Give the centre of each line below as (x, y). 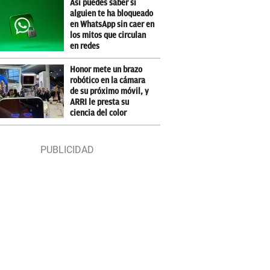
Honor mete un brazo (106, 70)
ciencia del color (99, 113)
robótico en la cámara (108, 80)
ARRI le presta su (100, 102)
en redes (85, 46)
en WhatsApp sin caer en (112, 24)
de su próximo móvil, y (110, 91)
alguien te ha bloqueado (112, 14)
